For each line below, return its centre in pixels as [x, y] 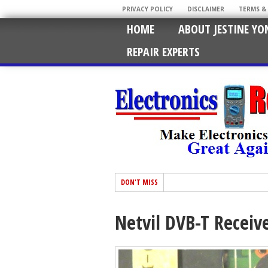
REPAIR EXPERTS [163, 52]
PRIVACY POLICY [147, 9]
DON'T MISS [139, 182]
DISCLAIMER [206, 9]
